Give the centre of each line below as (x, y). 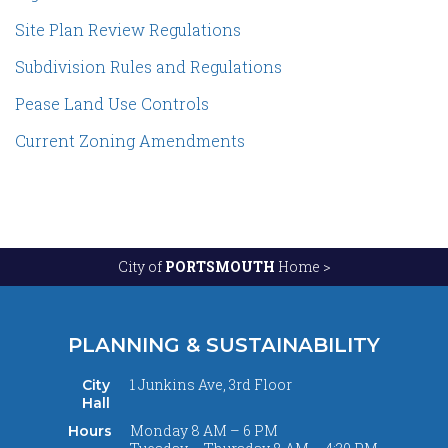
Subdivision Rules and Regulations (148, 66)
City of (141, 266)
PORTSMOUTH (219, 266)
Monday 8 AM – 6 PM (204, 430)
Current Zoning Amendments (130, 140)
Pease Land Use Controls (112, 103)
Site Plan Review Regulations (128, 29)
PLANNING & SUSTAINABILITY (224, 345)
